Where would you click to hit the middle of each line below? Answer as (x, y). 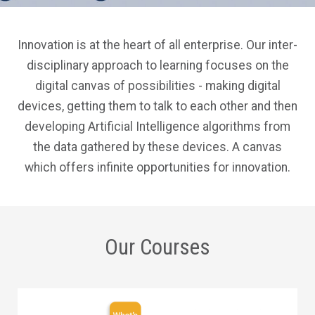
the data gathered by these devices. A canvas (157, 147)
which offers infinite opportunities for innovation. (157, 167)
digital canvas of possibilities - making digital (157, 86)
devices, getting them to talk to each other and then (157, 106)
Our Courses (157, 247)
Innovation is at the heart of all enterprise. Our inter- (157, 45)
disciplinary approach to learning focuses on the (157, 65)
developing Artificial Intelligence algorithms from (157, 127)
